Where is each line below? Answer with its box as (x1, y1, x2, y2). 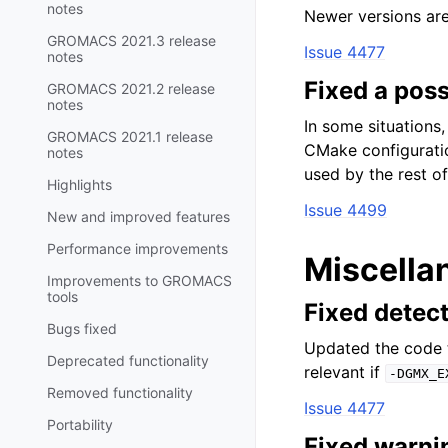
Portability (47, 415, 113, 433)
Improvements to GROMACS (47, 271, 232, 289)
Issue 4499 (304, 200, 387, 220)
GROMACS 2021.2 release (47, 79, 215, 97)
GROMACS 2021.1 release (47, 127, 213, 145)
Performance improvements (47, 239, 228, 257)
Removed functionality (47, 383, 193, 401)
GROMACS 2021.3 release (47, 31, 216, 49)
